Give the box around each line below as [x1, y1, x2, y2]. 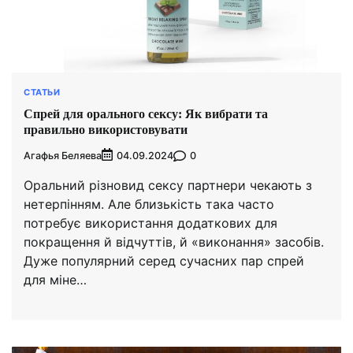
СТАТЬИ [24, 86, 60, 98]
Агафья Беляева [24, 149, 102, 162]
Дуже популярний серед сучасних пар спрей [24, 253, 304, 269]
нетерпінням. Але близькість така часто [24, 196, 274, 213]
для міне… [24, 272, 87, 288]
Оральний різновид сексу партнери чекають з [24, 177, 312, 194]
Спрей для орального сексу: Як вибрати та [24, 107, 268, 121]
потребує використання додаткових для [24, 215, 277, 232]
